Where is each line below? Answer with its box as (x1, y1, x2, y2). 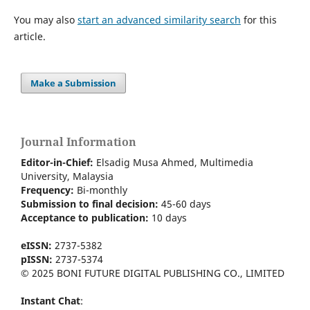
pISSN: (21, 252, 53, 266)
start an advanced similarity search (77, 12, 241, 26)
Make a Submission (30, 76, 117, 89)
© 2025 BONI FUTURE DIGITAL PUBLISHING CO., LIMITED (21, 266, 284, 280)
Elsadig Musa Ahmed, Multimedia (93, 155, 253, 169)
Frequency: (21, 183, 77, 197)
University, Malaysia (21, 169, 113, 183)
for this (240, 12, 277, 26)
